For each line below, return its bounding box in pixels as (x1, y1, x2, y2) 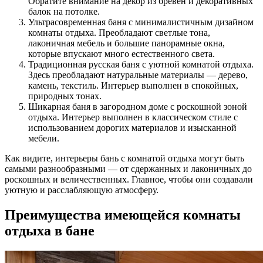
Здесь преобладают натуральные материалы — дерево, (28, 69, 248, 80)
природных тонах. (28, 90, 102, 101)
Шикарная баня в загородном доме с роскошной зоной (28, 101, 247, 112)
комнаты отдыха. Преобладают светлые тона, (28, 27, 210, 38)
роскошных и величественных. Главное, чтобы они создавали (5, 174, 253, 184)
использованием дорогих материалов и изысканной (28, 122, 237, 133)
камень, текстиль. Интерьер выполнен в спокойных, (28, 80, 238, 90)
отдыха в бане (5, 222, 95, 238)
